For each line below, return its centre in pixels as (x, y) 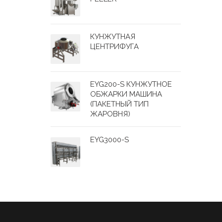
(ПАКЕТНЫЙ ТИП (119, 104)
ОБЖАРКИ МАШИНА (126, 94)
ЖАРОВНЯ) (110, 114)
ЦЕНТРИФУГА (114, 47)
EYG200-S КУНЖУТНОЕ (131, 84)
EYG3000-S (110, 140)
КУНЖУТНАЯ (113, 37)
